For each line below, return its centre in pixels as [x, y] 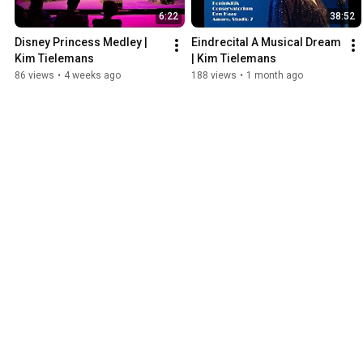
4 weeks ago [92, 76]
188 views [214, 76]
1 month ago [275, 76]
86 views [34, 76]
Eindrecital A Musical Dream [266, 43]
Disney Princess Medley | [81, 43]
